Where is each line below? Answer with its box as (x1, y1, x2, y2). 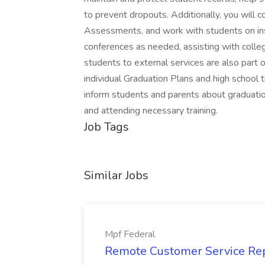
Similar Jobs (84, 167, 148, 183)
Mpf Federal (105, 228, 155, 241)
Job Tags (84, 119, 129, 135)
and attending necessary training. (84, 104, 218, 117)
